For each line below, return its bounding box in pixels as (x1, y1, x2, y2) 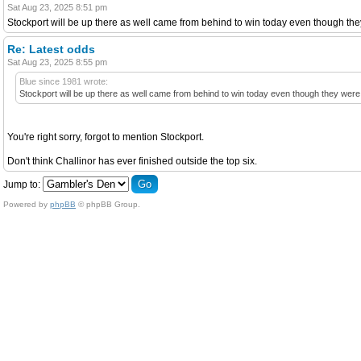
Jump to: (3, 178, 40, 190)
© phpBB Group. (76, 199, 140, 209)
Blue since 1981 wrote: (19, 76, 108, 86)
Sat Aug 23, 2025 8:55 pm (7, 56, 107, 67)
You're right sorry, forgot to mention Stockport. (7, 131, 204, 143)
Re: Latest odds (7, 42, 95, 56)
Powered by (3, 199, 50, 209)
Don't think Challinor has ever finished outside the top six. (7, 155, 257, 167)
